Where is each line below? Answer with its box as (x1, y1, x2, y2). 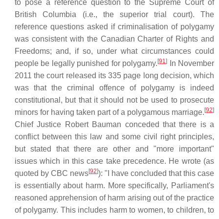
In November (167, 59, 215, 67)
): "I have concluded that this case (98, 169, 214, 177)
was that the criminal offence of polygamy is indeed (15, 84, 214, 92)
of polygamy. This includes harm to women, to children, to (15, 206, 214, 214)
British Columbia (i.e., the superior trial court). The (15, 10, 214, 19)
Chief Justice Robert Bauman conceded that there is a (15, 120, 214, 129)
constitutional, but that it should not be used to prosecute (15, 96, 214, 104)
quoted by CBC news (15, 169, 88, 177)
